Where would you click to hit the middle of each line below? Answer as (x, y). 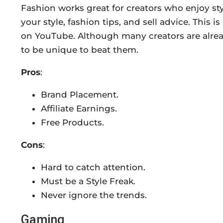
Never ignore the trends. (94, 195)
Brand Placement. (80, 95)
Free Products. (72, 123)
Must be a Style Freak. (88, 181)
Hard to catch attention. (93, 167)
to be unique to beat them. (80, 50)
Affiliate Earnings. (79, 109)
